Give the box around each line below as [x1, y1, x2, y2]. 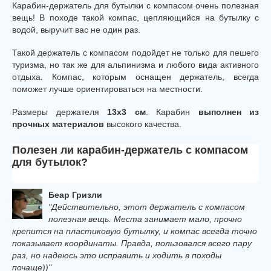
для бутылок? [12, 156, 88, 168]
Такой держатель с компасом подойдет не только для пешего [12, 48, 259, 57]
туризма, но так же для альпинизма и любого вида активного [12, 60, 259, 70]
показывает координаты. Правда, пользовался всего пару [12, 238, 252, 248]
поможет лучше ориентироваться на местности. [12, 84, 203, 94]
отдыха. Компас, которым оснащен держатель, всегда [12, 72, 259, 82]
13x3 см [107, 107, 146, 117]
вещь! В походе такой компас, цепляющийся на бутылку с [12, 13, 259, 22]
